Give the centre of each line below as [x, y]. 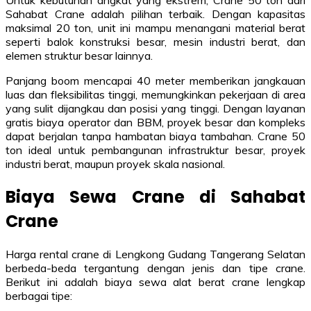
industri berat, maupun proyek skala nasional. [115, 163]
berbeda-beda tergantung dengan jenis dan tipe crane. [155, 268]
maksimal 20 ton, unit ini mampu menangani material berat [155, 27]
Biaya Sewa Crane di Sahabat [155, 196]
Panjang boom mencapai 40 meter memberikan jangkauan [155, 80]
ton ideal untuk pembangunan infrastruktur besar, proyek [155, 150]
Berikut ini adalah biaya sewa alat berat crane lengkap [155, 281]
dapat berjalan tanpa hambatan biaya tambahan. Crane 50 [155, 136]
